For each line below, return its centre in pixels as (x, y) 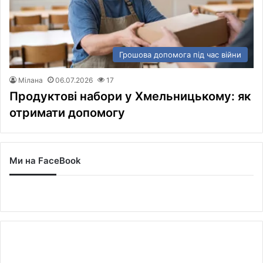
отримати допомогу (67, 112)
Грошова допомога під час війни (180, 54)
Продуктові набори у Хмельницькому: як (130, 96)
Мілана (31, 80)
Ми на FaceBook (45, 160)
